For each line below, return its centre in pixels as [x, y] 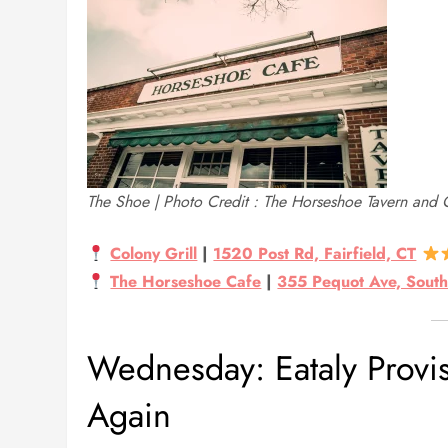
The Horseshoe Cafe [186, 282]
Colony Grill [154, 254]
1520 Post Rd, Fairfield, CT [315, 254]
